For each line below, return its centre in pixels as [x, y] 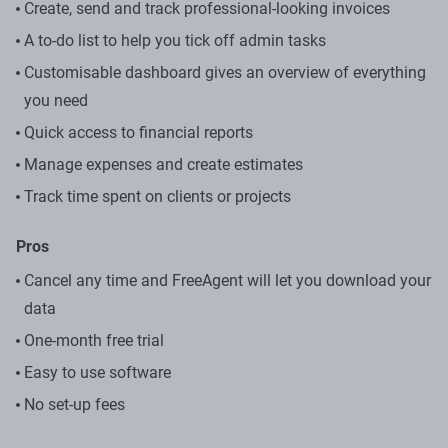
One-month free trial [94, 340]
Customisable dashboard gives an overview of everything [225, 72]
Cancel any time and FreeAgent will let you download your [227, 280]
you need [56, 100]
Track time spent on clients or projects [157, 196]
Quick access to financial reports [138, 132]
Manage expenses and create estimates [163, 164]
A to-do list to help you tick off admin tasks [175, 40]
